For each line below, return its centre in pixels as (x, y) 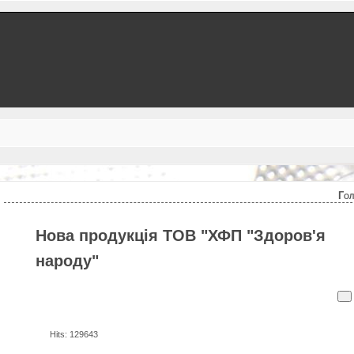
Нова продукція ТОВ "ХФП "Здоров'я (181, 236)
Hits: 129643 (74, 335)
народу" (68, 261)
